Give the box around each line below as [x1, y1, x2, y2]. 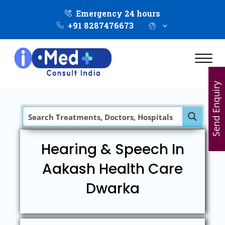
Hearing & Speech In [41, 140, 184, 159]
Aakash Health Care [42, 159, 183, 179]
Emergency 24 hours [76, 8, 160, 19]
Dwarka [85, 179, 140, 198]
